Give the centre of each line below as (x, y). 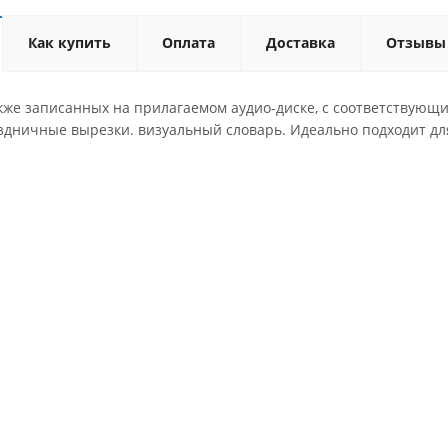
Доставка (300, 42)
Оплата (188, 42)
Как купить (69, 42)
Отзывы (416, 42)
